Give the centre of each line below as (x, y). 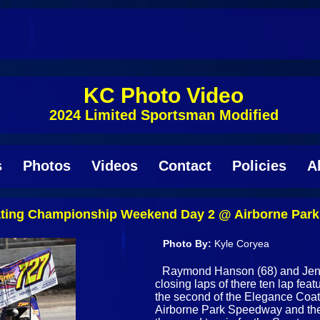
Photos (46, 165)
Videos (114, 165)
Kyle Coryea (242, 243)
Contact (185, 165)
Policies (259, 165)
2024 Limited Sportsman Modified (164, 115)
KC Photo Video (164, 95)
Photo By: (189, 243)
